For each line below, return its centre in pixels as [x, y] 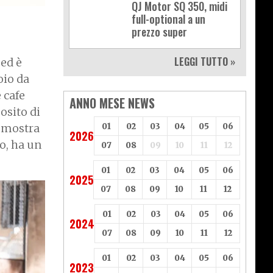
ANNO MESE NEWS [112, 103]
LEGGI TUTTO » [205, 62]
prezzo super [159, 32]
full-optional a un [168, 19]
